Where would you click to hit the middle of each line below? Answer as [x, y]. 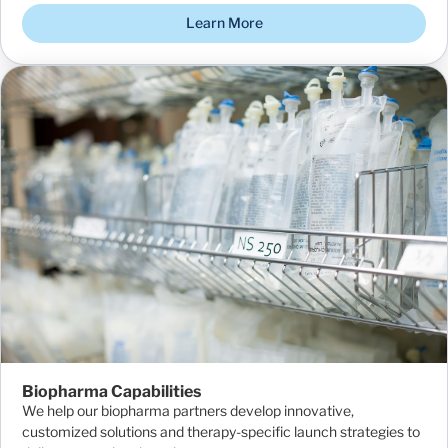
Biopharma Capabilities [111, 391]
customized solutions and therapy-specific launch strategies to [221, 431]
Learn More [224, 23]
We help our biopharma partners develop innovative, [188, 410]
